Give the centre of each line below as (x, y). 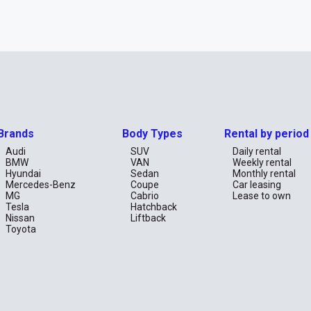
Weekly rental (262, 162)
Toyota (21, 229)
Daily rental (257, 151)
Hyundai (24, 174)
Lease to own (261, 196)
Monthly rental (264, 174)
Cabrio (145, 196)
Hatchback (154, 207)
